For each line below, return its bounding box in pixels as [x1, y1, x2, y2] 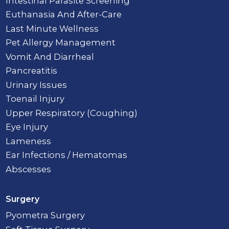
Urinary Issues [6, 79, 67, 90]
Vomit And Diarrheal [6, 51, 95, 62]
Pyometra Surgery [6, 210, 85, 221]
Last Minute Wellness [6, 23, 99, 34]
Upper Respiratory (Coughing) [6, 107, 138, 118]
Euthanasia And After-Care [6, 9, 122, 20]
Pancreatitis [6, 65, 58, 76]
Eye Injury [6, 122, 49, 132]
